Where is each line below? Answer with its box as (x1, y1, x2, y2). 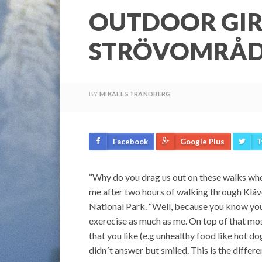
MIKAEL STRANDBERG (99, 89, 171, 98)
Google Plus (180, 136, 225, 146)
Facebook (113, 136, 148, 146)
